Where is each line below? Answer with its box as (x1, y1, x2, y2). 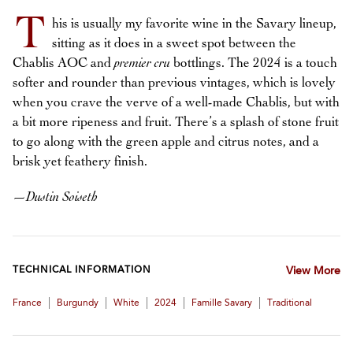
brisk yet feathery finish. (13, 155, 147, 169)
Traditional (267, 299, 312, 308)
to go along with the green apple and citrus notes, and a (13, 136, 319, 149)
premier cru (114, 57, 170, 70)
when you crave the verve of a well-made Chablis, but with (13, 96, 340, 110)
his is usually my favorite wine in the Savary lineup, (52, 17, 336, 31)
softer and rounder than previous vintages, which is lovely (13, 76, 336, 90)
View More (285, 266, 340, 277)
